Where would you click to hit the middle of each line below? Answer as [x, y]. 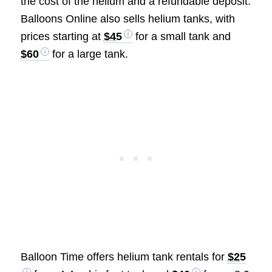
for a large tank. [88, 54]
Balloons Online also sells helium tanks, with [127, 19]
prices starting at [62, 36]
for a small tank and [181, 36]
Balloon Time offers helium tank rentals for [124, 257]
